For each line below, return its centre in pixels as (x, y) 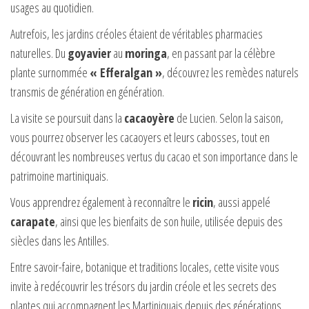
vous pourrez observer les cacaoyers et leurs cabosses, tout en (140, 137)
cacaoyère (149, 118)
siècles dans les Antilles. (60, 240)
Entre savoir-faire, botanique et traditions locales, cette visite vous (145, 267)
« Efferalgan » (126, 72)
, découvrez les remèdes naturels (230, 72)
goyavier (89, 53)
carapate (33, 221)
